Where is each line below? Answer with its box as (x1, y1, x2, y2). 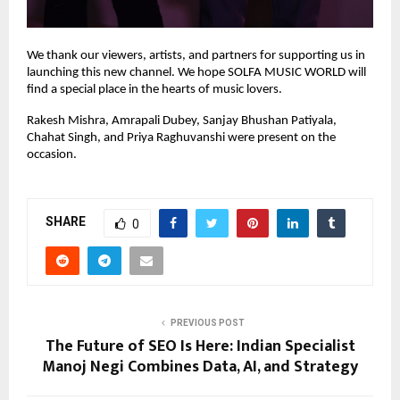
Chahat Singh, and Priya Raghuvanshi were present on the (27, 130, 336, 145)
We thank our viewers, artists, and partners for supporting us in (27, 48, 365, 62)
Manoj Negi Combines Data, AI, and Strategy (42, 353, 358, 380)
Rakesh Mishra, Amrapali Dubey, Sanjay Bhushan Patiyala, (27, 113, 337, 128)
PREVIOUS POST (170, 317, 245, 328)
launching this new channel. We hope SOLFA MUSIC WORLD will (27, 65, 366, 79)
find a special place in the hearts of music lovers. (27, 82, 282, 96)
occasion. (27, 147, 77, 162)
